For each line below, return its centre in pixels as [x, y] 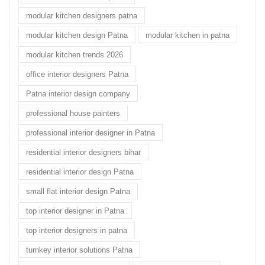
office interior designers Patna [77, 74]
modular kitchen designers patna [82, 15]
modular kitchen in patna [188, 35]
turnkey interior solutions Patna [79, 250]
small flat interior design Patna [78, 191]
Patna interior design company [78, 93]
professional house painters [73, 113]
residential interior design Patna [80, 172]
